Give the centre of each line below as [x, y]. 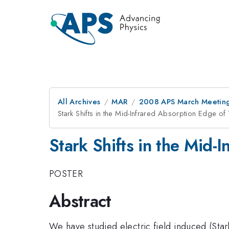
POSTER [66, 174]
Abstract [80, 201]
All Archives [79, 102]
